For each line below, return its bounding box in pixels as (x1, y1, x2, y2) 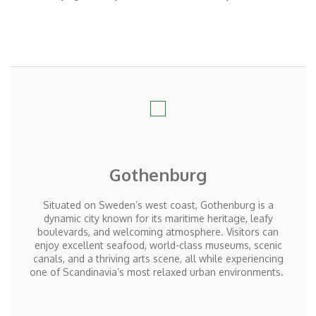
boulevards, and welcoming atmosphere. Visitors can (37, 226, 279, 238)
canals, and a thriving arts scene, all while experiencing (32, 253, 284, 265)
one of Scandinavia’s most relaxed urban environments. (30, 266, 284, 279)
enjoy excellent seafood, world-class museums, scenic (34, 239, 282, 252)
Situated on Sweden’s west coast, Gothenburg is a (42, 199, 274, 212)
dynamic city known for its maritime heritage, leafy (43, 212, 273, 225)
